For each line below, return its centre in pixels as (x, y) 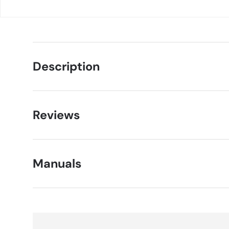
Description (66, 67)
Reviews (56, 115)
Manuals (57, 164)
